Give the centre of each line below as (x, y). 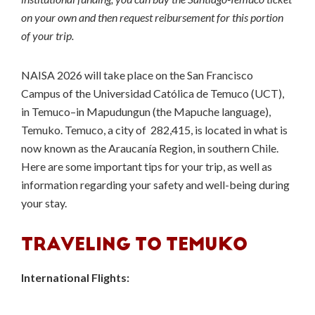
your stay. (45, 203)
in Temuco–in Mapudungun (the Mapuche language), (146, 111)
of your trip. (49, 36)
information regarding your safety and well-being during (155, 185)
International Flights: (75, 277)
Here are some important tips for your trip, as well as (147, 166)
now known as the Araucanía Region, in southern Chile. (150, 148)
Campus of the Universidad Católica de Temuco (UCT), (153, 93)
